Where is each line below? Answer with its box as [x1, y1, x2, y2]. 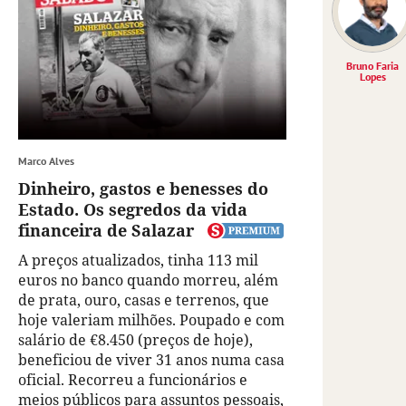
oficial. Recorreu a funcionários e [18, 370, 247, 391]
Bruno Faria [346, 59, 399, 73]
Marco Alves [18, 154, 74, 169]
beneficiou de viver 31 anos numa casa [18, 350, 285, 371]
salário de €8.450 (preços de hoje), [18, 330, 253, 351]
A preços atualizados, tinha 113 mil [18, 250, 258, 271]
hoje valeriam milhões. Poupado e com [18, 310, 285, 331]
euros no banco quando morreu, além [18, 270, 278, 291]
